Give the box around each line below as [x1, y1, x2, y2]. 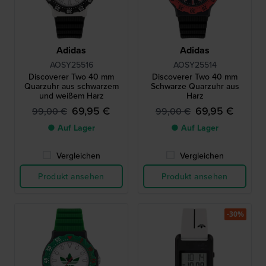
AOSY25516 [49, 59, 93, 71]
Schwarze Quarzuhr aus [150, 80, 239, 93]
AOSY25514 [173, 59, 217, 71]
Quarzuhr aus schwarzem [24, 80, 119, 93]
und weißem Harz [39, 90, 104, 102]
